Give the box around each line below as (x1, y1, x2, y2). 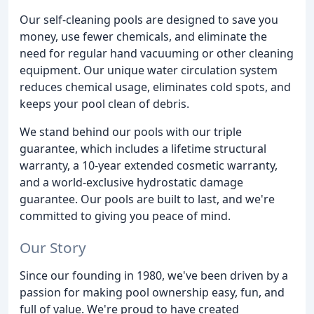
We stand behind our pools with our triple (20, 123, 242, 139)
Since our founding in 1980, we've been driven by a (20, 267, 288, 283)
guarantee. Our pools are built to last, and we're (20, 191, 275, 207)
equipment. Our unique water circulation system (20, 62, 278, 78)
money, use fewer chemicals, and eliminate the (20, 28, 267, 44)
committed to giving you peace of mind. (20, 207, 231, 224)
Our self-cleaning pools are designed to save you (20, 11, 278, 27)
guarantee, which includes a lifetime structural (20, 140, 266, 156)
